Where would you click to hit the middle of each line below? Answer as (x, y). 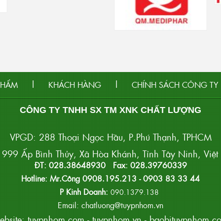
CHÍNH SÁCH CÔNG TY (175, 85)
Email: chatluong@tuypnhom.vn (110, 205)
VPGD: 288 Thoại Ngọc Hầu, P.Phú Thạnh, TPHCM (110, 137)
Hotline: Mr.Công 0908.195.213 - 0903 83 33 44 (110, 179)
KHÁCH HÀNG (75, 85)
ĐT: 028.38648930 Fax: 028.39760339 (110, 165)
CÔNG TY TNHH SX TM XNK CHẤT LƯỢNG (110, 110)
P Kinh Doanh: (85, 192)
